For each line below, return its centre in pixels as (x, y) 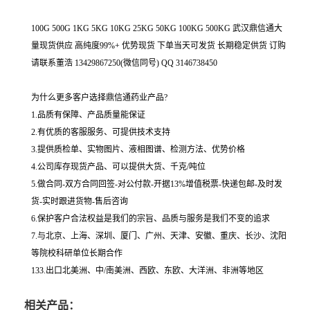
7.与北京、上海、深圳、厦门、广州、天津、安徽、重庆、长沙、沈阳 (159, 236)
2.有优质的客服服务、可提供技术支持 (101, 132)
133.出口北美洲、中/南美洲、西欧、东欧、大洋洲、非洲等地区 (147, 271)
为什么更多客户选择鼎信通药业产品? (99, 98)
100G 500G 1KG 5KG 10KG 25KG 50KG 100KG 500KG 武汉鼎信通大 (157, 28)
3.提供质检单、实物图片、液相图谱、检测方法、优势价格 (138, 149)
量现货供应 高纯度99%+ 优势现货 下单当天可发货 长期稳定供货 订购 (158, 46)
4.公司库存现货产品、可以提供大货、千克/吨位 (118, 167)
